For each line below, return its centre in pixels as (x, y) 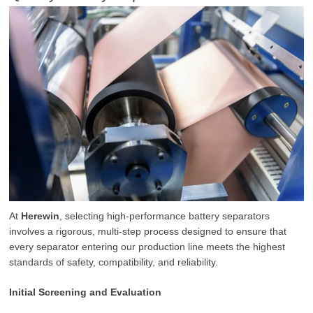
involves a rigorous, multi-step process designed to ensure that (148, 232)
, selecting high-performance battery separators (165, 216)
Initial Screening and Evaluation (86, 292)
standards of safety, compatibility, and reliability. (114, 262)
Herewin (41, 216)
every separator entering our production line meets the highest (147, 247)
